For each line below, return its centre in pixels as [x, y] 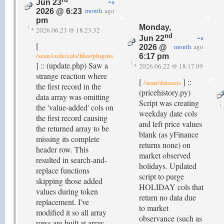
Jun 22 [152, 38]
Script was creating [169, 103]
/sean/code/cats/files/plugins [74, 55]
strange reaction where [71, 76]
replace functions [63, 170]
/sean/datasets [162, 82]
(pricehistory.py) [165, 92]
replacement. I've [62, 202]
